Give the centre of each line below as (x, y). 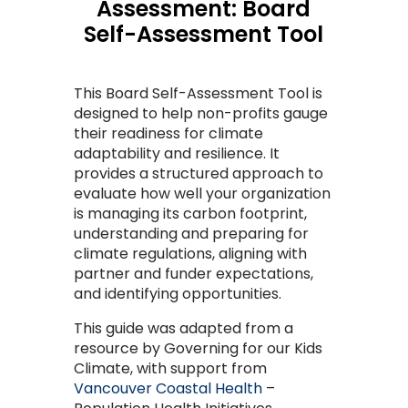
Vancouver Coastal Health (168, 388)
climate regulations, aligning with (190, 253)
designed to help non (148, 113)
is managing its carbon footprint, (190, 213)
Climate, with (122, 368)
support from (218, 368)
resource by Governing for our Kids (198, 348)
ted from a (255, 328)
